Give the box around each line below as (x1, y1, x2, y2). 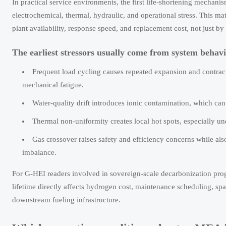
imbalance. (22, 148, 56, 157)
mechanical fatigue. (22, 81, 84, 89)
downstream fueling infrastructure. (12, 196, 121, 204)
